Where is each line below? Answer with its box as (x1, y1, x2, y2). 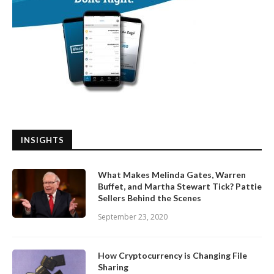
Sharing (98, 262, 128, 272)
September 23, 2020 (98, 212, 168, 222)
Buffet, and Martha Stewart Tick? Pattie (98, 181, 262, 191)
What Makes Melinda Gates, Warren (98, 169, 246, 180)
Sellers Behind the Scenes (98, 193, 201, 203)
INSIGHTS (21, 135, 64, 145)
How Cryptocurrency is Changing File (98, 250, 247, 261)
